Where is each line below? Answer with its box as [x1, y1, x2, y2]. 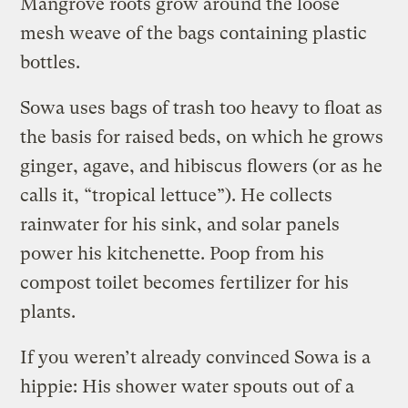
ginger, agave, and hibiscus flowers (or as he [20, 155, 383, 177]
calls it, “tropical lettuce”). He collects [20, 184, 333, 206]
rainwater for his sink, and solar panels [20, 213, 341, 235]
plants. [20, 301, 76, 322]
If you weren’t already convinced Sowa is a [20, 346, 372, 368]
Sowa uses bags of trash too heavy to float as [20, 97, 383, 118]
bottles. [20, 51, 81, 73]
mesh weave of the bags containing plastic [20, 22, 368, 44]
